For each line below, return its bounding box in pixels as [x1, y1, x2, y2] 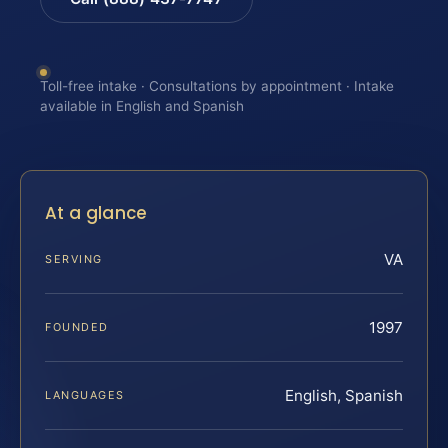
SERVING [45, 252, 103, 267]
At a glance [45, 201, 148, 226]
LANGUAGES [45, 388, 125, 403]
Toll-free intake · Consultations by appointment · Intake [40, 77, 394, 94]
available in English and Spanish [40, 97, 244, 114]
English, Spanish [285, 386, 403, 406]
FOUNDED [45, 320, 109, 335]
